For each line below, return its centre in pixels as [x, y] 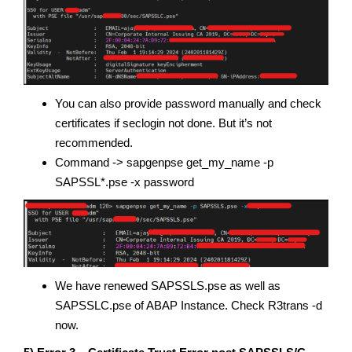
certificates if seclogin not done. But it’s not [163, 123]
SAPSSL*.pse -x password [125, 181]
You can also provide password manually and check [188, 103]
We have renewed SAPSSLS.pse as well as [168, 285]
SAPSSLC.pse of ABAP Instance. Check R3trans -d [189, 305]
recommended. [94, 142]
